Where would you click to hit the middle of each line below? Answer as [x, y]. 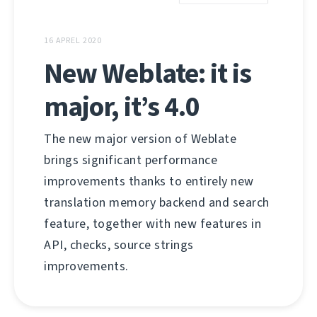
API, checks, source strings [119, 245]
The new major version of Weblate [140, 139]
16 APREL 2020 [73, 41]
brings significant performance [131, 160]
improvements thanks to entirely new [149, 181]
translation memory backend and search [157, 203]
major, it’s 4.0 [122, 107]
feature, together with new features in [152, 224]
